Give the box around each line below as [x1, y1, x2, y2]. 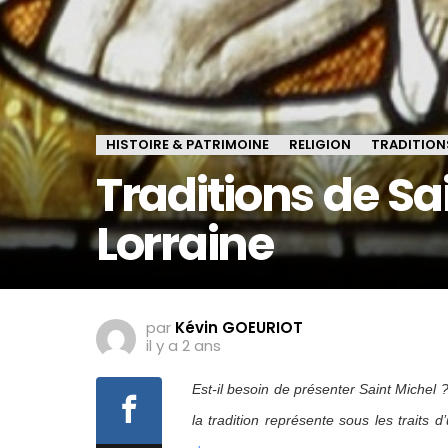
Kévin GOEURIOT [175, 317, 303, 339]
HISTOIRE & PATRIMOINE [106, 135, 269, 155]
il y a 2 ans [146, 335, 221, 357]
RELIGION [289, 135, 351, 155]
